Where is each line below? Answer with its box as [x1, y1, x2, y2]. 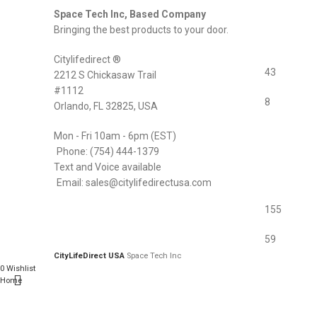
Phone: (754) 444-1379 [57, 145, 159, 157]
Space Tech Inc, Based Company [54, 8, 206, 20]
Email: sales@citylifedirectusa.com [57, 176, 212, 188]
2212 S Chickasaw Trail [54, 69, 156, 81]
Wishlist [6, 263, 35, 273]
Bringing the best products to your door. [54, 23, 229, 35]
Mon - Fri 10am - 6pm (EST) [54, 129, 176, 142]
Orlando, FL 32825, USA [54, 100, 158, 112]
